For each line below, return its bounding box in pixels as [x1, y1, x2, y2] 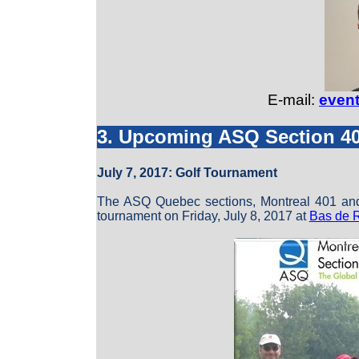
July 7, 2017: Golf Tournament [96, 165, 277, 179]
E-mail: [268, 91, 319, 108]
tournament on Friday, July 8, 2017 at [96, 208, 309, 223]
